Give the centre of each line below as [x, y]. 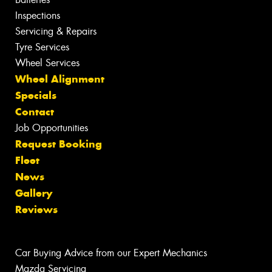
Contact [35, 112]
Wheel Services [47, 63]
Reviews [36, 210]
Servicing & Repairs [56, 32]
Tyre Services [42, 47]
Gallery [34, 193]
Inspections [38, 16]
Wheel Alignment [60, 79]
